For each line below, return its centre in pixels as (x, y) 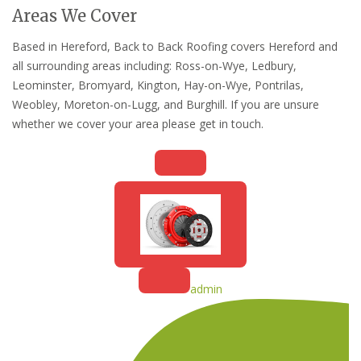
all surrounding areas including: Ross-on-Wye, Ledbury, (154, 66)
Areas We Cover (75, 16)
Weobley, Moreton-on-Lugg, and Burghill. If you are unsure (166, 105)
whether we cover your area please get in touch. (138, 124)
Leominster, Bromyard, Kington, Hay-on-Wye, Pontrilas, (158, 85)
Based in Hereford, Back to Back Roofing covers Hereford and (175, 47)
